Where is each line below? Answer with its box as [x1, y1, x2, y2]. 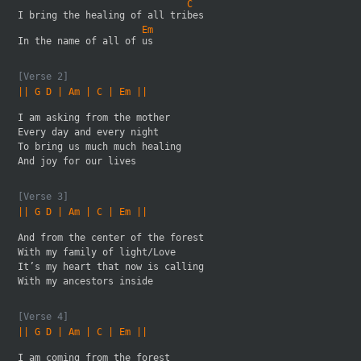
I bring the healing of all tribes [18, 10, 210, 21]
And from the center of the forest [18, 232, 205, 243]
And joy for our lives [18, 156, 137, 167]
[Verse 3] [18, 191, 69, 202]
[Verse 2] [18, 71, 69, 82]
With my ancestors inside [18, 276, 154, 287]
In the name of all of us [18, 35, 154, 47]
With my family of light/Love [18, 247, 176, 258]
